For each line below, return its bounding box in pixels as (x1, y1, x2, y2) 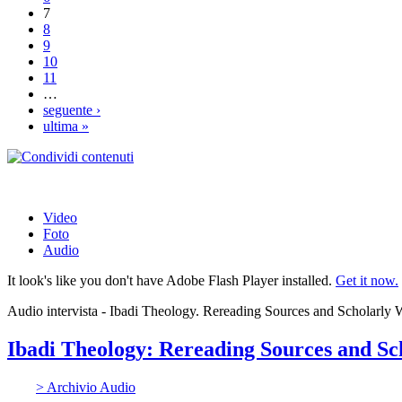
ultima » (43, 118, 89, 134)
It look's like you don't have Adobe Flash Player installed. (7, 272, 336, 288)
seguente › (43, 101, 100, 118)
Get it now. (336, 272, 398, 288)
